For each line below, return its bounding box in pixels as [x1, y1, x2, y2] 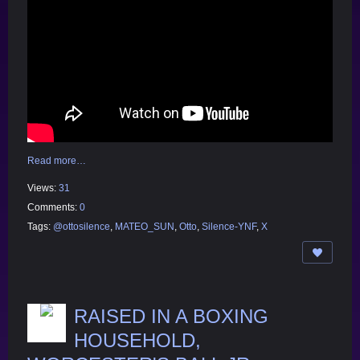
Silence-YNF [202, 220, 256, 232]
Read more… [27, 154, 86, 166]
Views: [27, 182, 59, 194]
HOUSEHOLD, [74, 329, 201, 351]
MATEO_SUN [115, 220, 174, 232]
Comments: [27, 201, 80, 213]
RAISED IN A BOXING [74, 305, 268, 327]
